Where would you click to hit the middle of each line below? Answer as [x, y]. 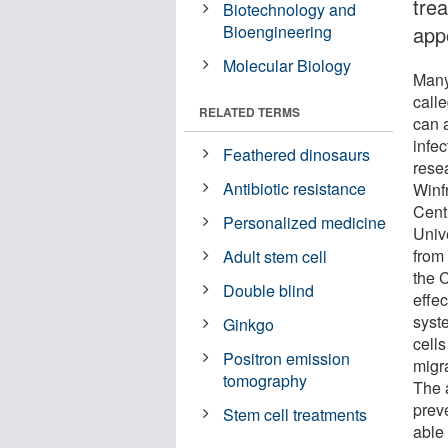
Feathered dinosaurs [297, 154]
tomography [265, 380]
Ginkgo [249, 324]
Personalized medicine [305, 222]
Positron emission [287, 358]
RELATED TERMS [249, 111]
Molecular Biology [287, 65]
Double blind [269, 290]
